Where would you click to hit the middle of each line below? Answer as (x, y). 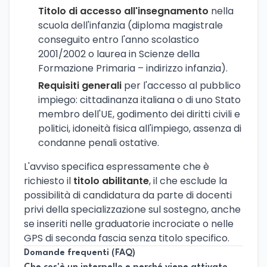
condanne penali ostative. (99, 142)
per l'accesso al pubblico (181, 85)
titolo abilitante (111, 181)
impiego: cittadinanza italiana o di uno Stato (139, 100)
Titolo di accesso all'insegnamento (123, 11)
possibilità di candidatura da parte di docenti (128, 195)
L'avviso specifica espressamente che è (117, 166)
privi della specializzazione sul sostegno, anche (132, 209)
